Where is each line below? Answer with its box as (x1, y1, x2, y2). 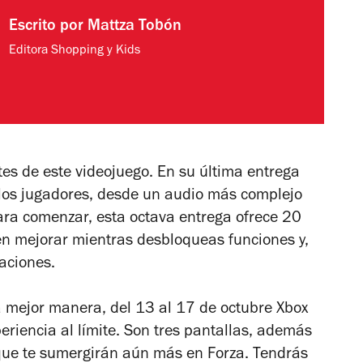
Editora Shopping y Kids (8, 45, 140, 58)
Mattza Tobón (87, 19, 181, 36)
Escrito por (8, 19, 88, 36)
